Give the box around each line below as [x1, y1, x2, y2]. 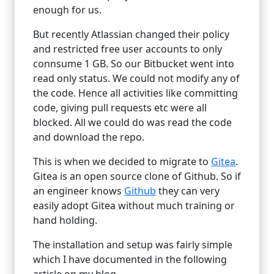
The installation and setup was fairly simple [33, 237, 232, 251]
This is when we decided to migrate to [33, 154, 211, 168]
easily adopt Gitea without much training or [33, 198, 235, 212]
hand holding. [33, 213, 97, 227]
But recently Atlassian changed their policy [33, 27, 229, 41]
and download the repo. [33, 130, 144, 144]
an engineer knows [33, 183, 124, 198]
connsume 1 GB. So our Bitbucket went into [33, 56, 234, 70]
